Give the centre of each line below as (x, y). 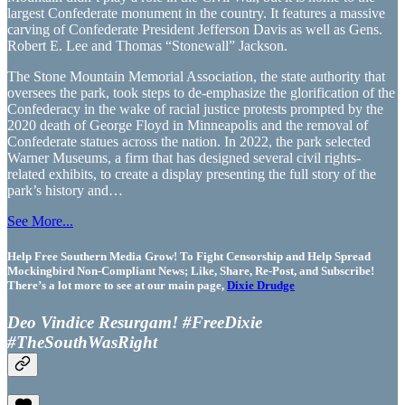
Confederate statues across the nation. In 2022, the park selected (189, 141)
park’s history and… (65, 190)
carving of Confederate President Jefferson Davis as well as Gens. (195, 29)
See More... (40, 221)
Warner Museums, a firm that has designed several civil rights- (184, 157)
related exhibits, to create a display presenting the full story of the (192, 174)
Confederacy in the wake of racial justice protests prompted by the (195, 108)
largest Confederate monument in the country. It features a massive (196, 13)
